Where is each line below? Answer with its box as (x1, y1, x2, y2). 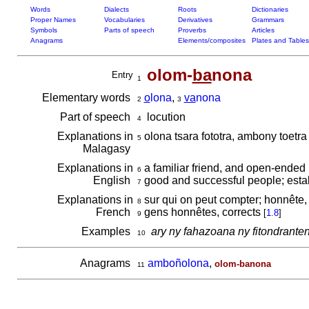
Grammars (251, 16, 284, 23)
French (95, 206, 133, 218)
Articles (251, 26, 275, 34)
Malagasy (82, 143, 133, 154)
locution (141, 111, 186, 123)
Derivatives (177, 16, 212, 23)
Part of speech (59, 111, 133, 123)
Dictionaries (251, 6, 288, 13)
